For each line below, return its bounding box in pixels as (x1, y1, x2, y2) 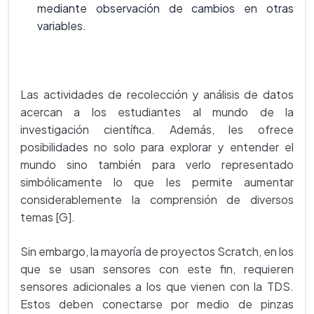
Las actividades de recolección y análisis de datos (20, 86, 294, 102)
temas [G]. (20, 209, 75, 224)
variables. (37, 18, 86, 33)
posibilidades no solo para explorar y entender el (20, 139, 294, 154)
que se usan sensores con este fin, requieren (20, 261, 294, 276)
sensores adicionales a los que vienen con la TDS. (20, 278, 294, 294)
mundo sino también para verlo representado (20, 156, 294, 172)
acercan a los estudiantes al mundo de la (20, 104, 294, 119)
